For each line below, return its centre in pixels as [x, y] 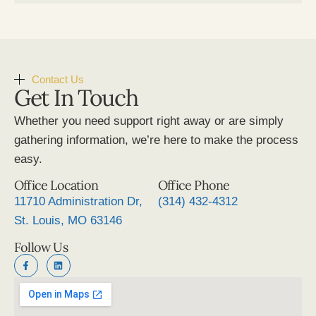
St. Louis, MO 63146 [68, 221]
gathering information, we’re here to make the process [156, 140]
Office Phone [194, 186]
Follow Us [41, 247]
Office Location [56, 186]
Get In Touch [76, 97]
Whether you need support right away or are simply [149, 121]
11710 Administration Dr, [78, 202]
